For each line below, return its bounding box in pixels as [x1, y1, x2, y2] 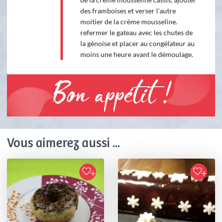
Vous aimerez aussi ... [7, 136, 120, 151]
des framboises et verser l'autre [80, 6, 176, 15]
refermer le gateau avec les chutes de [80, 28, 193, 37]
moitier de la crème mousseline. [80, 17, 177, 26]
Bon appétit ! [52, 85, 170, 111]
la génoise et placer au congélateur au [80, 39, 195, 48]
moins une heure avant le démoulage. [80, 50, 193, 59]
